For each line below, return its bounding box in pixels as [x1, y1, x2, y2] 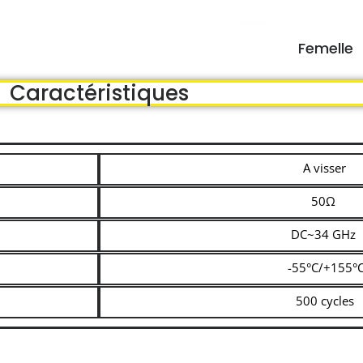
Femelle [298, 38, 353, 58]
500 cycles [295, 293, 354, 309]
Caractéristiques [9, 79, 189, 108]
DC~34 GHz [290, 226, 359, 242]
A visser [303, 160, 346, 176]
